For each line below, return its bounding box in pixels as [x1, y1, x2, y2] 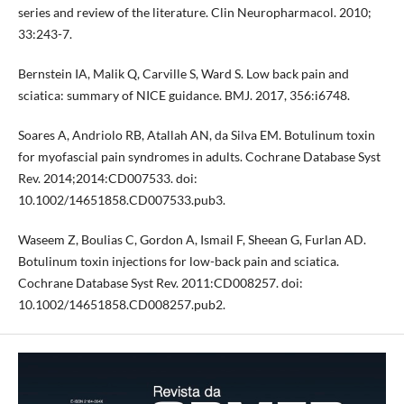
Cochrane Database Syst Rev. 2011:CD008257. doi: [17, 275, 303, 290]
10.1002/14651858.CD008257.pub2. [17, 297, 225, 312]
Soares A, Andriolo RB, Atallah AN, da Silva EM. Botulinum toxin [17, 126, 375, 142]
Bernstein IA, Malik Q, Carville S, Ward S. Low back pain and [17, 65, 349, 81]
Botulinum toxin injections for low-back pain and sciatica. [17, 253, 339, 269]
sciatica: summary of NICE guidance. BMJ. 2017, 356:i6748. [17, 87, 350, 103]
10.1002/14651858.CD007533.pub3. [17, 191, 225, 207]
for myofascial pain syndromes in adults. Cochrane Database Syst [17, 148, 381, 164]
